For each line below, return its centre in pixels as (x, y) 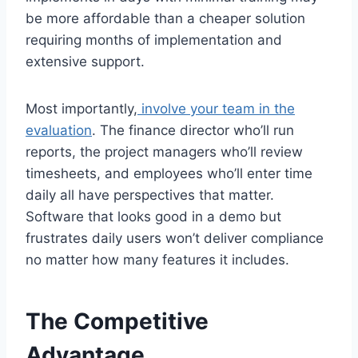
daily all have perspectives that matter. (150, 195)
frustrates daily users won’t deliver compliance (175, 238)
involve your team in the (216, 108)
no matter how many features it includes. (157, 259)
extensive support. (85, 61)
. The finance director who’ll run (193, 130)
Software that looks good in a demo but (153, 216)
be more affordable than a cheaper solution (165, 18)
